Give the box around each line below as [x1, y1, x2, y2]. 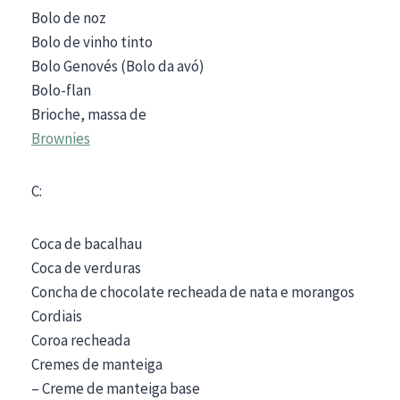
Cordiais [31, 305, 82, 326]
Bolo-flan [31, 79, 91, 100]
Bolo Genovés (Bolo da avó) [31, 55, 204, 76]
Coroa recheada [31, 329, 130, 350]
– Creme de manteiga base [31, 378, 200, 398]
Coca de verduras [31, 257, 141, 278]
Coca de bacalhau [31, 233, 143, 254]
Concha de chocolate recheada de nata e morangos [31, 281, 354, 302]
